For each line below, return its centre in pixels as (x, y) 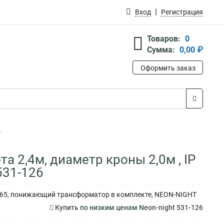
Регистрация (182, 12)
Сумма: (161, 50)
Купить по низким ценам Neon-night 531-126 (128, 207)
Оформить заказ (168, 68)
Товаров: (164, 39)
